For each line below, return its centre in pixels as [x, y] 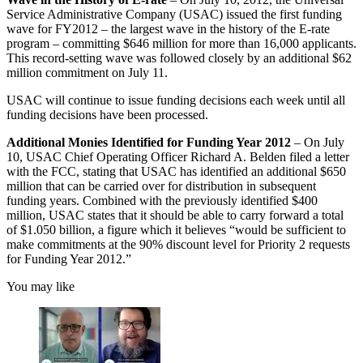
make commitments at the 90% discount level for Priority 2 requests [178, 244]
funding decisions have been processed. [107, 114]
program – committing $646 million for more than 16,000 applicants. [181, 43]
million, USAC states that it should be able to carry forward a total [175, 215]
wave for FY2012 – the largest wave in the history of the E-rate [168, 28]
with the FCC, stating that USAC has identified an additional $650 [176, 171]
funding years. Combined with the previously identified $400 [162, 200]
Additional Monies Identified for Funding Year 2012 [149, 142]
